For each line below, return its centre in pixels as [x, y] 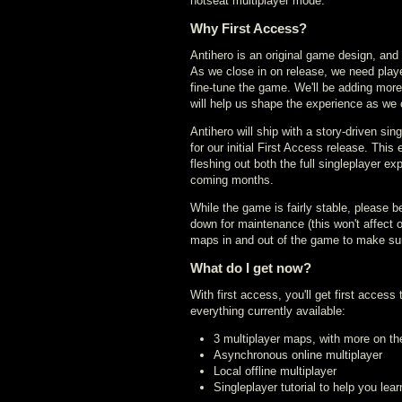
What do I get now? [251, 268]
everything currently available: [268, 311]
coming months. [232, 180]
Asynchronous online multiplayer [298, 355]
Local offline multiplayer [275, 371]
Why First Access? [249, 28]
